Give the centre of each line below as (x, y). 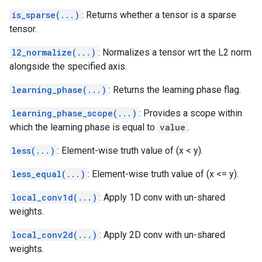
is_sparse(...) (46, 15)
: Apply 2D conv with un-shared (162, 235)
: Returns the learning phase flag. (175, 90)
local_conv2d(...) (54, 235)
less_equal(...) (49, 174)
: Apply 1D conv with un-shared (162, 197)
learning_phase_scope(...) (74, 113)
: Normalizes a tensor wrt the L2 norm (175, 52)
